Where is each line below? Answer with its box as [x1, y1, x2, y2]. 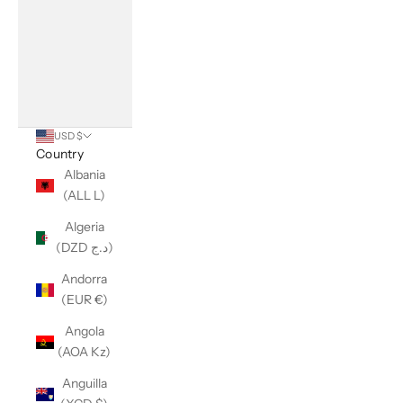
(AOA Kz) [58, 344, 111, 360]
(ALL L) [63, 187, 105, 203]
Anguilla [61, 375, 107, 391]
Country [36, 146, 84, 162]
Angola [64, 323, 104, 339]
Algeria [64, 219, 104, 235]
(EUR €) [60, 291, 108, 308]
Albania [63, 166, 105, 183]
